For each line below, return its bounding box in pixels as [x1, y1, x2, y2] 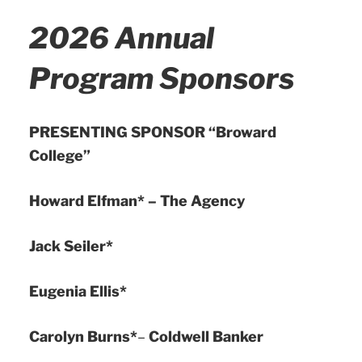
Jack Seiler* [29, 237, 113, 255]
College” [29, 146, 90, 164]
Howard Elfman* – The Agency [29, 192, 245, 209]
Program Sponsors [29, 60, 294, 96]
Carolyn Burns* [29, 327, 137, 345]
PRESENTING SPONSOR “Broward [29, 123, 276, 141]
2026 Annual [29, 19, 214, 56]
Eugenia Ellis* [29, 282, 127, 300]
